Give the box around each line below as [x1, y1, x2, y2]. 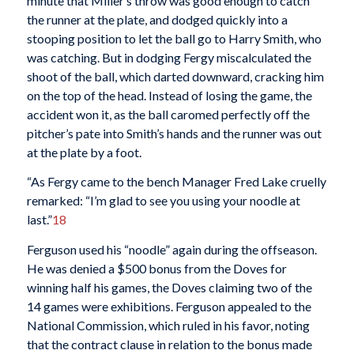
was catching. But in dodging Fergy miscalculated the [26, 49, 311, 65]
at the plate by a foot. [26, 144, 141, 160]
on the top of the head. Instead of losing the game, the [26, 87, 312, 103]
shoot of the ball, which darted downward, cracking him [26, 68, 324, 84]
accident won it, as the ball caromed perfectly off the [26, 106, 310, 122]
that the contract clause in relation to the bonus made [26, 336, 312, 352]
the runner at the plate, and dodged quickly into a [26, 11, 288, 27]
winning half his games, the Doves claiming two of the [26, 279, 312, 295]
